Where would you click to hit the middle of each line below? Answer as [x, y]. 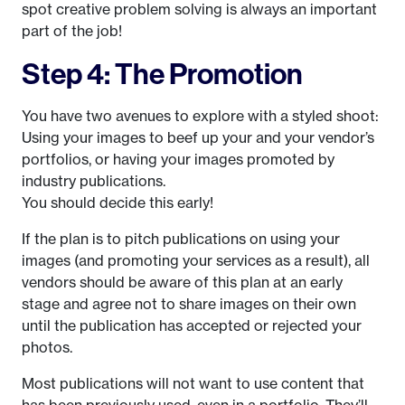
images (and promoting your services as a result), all [196, 261]
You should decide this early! [118, 203]
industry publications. [94, 181]
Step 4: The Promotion [162, 74]
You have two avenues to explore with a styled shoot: [200, 116]
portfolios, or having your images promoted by [178, 160]
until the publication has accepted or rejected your [192, 326]
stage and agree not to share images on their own [189, 304]
